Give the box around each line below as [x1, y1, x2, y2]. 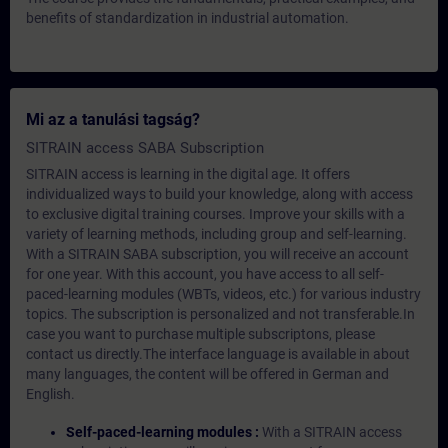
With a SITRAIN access [262, 424, 402, 440]
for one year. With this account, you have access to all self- [26, 266, 384, 282]
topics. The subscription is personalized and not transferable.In [26, 306, 415, 322]
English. [26, 386, 75, 402]
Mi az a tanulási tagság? [26, 110, 200, 129]
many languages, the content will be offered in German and [26, 366, 389, 382]
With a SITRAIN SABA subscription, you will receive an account [26, 246, 409, 262]
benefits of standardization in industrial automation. [26, 10, 349, 26]
